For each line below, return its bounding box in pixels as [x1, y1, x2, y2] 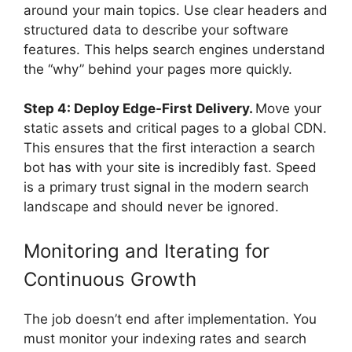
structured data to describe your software [24, 21, 288, 38]
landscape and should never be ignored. [24, 199, 279, 215]
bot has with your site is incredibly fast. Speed [24, 159, 317, 176]
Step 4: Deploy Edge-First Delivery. [24, 101, 255, 117]
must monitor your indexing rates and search [24, 330, 306, 346]
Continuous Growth [24, 267, 196, 291]
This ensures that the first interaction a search [24, 140, 315, 156]
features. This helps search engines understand [24, 41, 325, 57]
